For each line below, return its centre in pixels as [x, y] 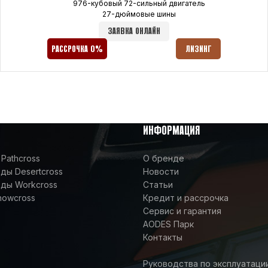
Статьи [158, 184]
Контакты [163, 237]
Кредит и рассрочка [186, 197]
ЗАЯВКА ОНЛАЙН [134, 31]
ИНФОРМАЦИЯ [171, 131]
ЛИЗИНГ [198, 49]
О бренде [164, 158]
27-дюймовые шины [139, 14]
